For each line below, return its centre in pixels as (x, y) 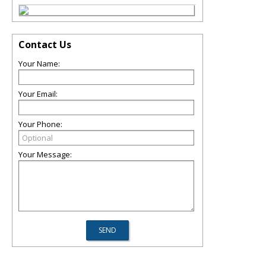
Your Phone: (40, 124)
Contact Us (45, 44)
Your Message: (45, 154)
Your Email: (38, 94)
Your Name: (39, 63)
